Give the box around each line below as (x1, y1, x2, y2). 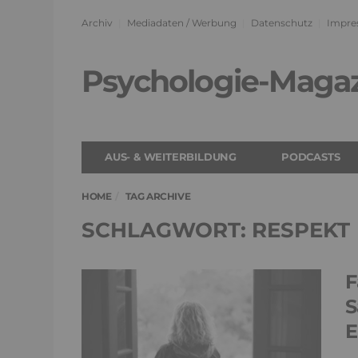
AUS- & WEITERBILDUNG (105, 150, 237, 163)
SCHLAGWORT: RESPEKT (82, 217, 350, 243)
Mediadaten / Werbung (127, 17, 237, 29)
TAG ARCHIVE (125, 190, 191, 202)
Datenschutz (251, 17, 312, 29)
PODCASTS (281, 150, 340, 163)
